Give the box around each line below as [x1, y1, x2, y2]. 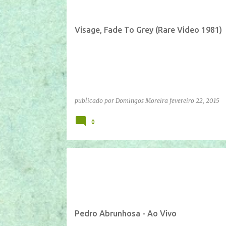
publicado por [74, 96, 116, 104]
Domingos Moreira [115, 96, 168, 104]
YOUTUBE [106, 162, 133, 168]
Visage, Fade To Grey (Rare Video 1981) [74, 25, 222, 34]
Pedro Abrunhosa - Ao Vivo [74, 208, 177, 218]
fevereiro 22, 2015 [169, 96, 219, 104]
